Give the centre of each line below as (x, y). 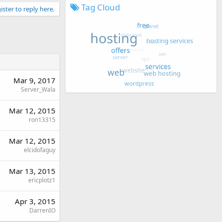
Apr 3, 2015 (35, 201)
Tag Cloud (100, 7)
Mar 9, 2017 (34, 80)
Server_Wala (38, 89)
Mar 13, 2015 (32, 171)
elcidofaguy (40, 150)
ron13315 (42, 119)
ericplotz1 (42, 180)
